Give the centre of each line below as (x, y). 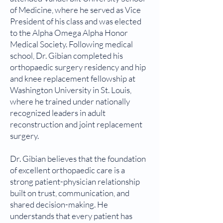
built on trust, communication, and (70, 193)
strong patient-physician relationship (75, 181)
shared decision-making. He (59, 204)
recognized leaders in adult (58, 113)
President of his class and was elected (76, 21)
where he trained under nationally (70, 101)
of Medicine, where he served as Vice (75, 10)
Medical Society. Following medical (71, 44)
